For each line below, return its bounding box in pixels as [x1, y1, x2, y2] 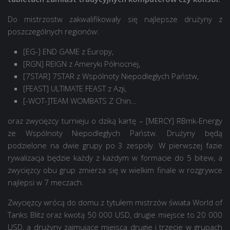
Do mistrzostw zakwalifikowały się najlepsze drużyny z [8, 14, 222, 24]
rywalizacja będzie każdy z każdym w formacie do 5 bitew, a [8, 152, 222, 163]
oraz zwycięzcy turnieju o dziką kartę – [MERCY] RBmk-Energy [8, 116, 222, 126]
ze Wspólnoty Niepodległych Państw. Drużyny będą [8, 128, 222, 138]
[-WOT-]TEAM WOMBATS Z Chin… [23, 95, 137, 106]
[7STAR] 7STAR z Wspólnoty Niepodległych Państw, [23, 71, 199, 81]
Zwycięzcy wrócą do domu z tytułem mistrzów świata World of [8, 197, 222, 207]
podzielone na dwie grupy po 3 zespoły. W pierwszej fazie [8, 140, 222, 150]
